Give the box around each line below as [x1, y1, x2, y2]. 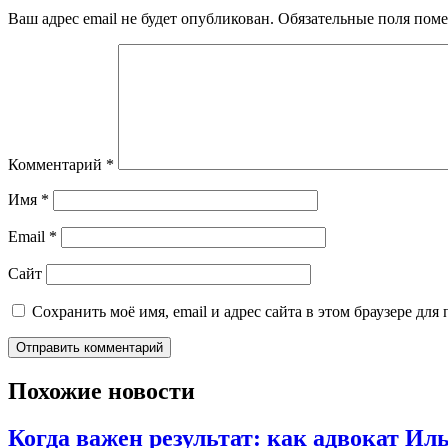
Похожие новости [8, 377, 195, 404]
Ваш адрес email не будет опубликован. [8, 10, 274, 27]
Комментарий [8, 156, 106, 173]
